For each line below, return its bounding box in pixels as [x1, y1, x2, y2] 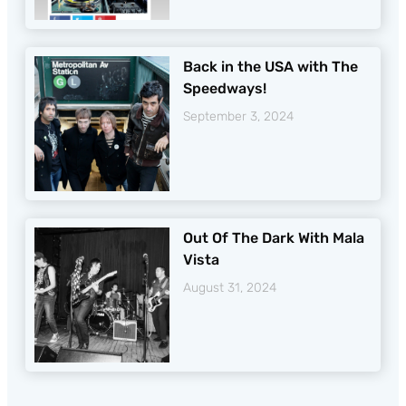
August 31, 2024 [182, 279, 276, 295]
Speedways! [182, 80, 266, 97]
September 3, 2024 [182, 109, 294, 124]
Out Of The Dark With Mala [182, 228, 364, 246]
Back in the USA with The [182, 58, 358, 75]
